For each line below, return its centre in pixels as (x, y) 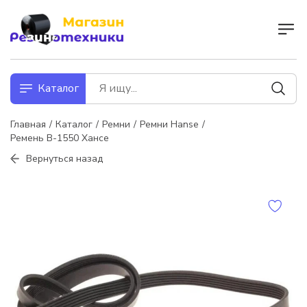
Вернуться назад (64, 158)
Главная (28, 124)
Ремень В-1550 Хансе (60, 138)
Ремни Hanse (169, 124)
